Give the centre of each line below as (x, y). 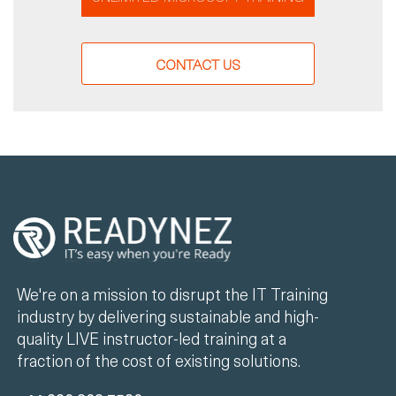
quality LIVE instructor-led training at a (152, 338)
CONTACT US (198, 64)
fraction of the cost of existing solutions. (159, 360)
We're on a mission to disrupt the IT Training (172, 294)
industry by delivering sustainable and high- (168, 316)
